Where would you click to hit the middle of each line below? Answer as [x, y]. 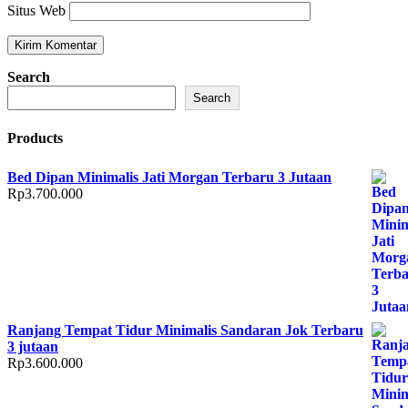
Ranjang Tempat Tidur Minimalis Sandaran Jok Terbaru [185, 330]
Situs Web [36, 11]
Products [35, 138]
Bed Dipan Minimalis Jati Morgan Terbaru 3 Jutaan [169, 177]
